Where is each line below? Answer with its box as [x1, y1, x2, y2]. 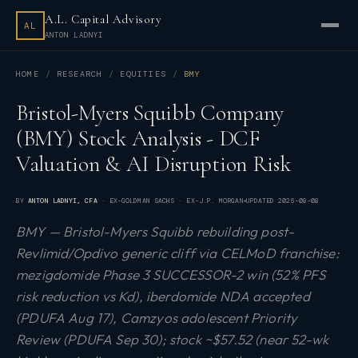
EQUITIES [120, 69, 167, 79]
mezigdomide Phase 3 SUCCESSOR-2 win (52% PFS [16, 266, 326, 283]
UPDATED [245, 197, 279, 205]
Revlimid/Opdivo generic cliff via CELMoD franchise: [16, 245, 340, 261]
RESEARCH [56, 69, 103, 79]
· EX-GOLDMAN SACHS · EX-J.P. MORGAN [97, 197, 244, 205]
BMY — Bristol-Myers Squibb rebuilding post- [16, 223, 295, 240]
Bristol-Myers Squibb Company [16, 99, 284, 126]
